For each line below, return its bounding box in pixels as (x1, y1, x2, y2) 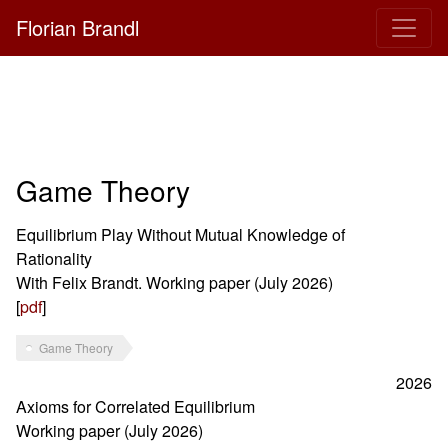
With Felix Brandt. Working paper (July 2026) (16, 271, 333, 294)
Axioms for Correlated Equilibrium (16, 395, 255, 418)
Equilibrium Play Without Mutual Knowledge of (16, 223, 345, 246)
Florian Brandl (16, 13, 139, 42)
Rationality (16, 247, 92, 270)
